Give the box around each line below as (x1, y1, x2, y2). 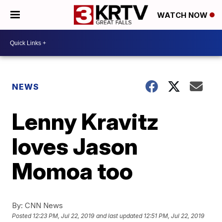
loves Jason (12, 132, 138, 160)
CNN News (23, 201, 63, 210)
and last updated (96, 212, 143, 220)
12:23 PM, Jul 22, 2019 (33, 212, 95, 220)
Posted (12, 212, 33, 220)
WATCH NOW (157, 10, 210, 20)
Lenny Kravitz (12, 108, 159, 135)
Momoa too (12, 157, 133, 185)
